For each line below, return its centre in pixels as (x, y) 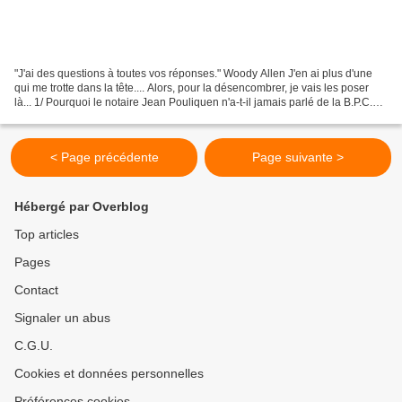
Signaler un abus (62, 318)
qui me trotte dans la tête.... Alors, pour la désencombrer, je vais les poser (192, 88)
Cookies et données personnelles (109, 374)
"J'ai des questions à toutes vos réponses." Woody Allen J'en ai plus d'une (193, 74)
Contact (36, 290)
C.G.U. (34, 346)
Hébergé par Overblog (82, 207)
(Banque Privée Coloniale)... (83, 117)
